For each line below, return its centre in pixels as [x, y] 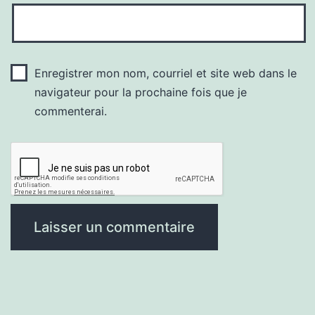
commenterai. [70, 111]
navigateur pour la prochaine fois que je [140, 92]
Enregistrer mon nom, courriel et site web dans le [165, 73]
